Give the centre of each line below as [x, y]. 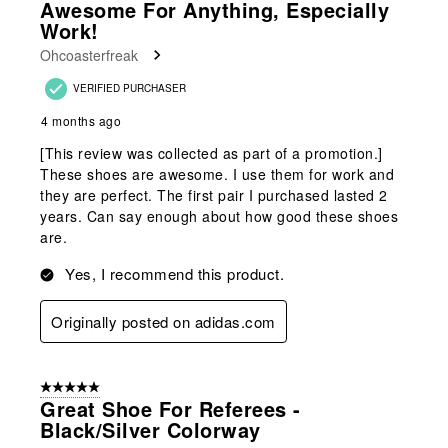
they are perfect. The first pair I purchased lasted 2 [214, 195]
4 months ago [81, 121]
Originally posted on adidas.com [163, 322]
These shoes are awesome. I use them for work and [217, 174]
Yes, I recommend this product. [174, 274]
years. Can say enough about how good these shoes [219, 216]
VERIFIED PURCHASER [129, 88]
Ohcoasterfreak [89, 55]
